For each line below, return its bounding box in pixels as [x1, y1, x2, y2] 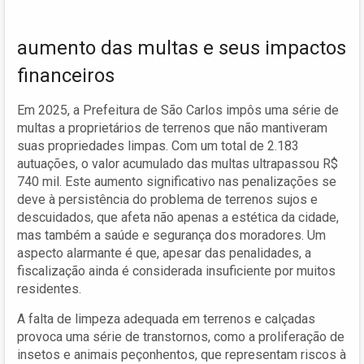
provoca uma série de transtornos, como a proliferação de [17, 328, 344, 344]
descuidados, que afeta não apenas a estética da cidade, [17, 209, 339, 225]
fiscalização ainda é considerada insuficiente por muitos [17, 262, 336, 279]
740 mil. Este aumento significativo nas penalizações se [17, 173, 336, 189]
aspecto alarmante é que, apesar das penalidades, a [17, 245, 311, 261]
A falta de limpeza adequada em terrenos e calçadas [17, 310, 315, 327]
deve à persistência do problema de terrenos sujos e [17, 191, 318, 207]
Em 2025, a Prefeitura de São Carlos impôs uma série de [17, 102, 339, 118]
